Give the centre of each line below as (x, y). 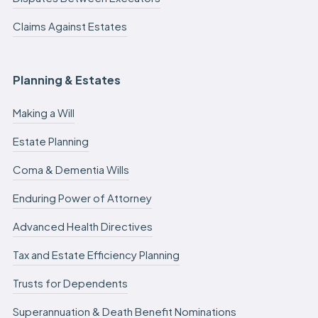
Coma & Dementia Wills (71, 169)
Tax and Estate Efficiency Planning (96, 254)
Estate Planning (50, 141)
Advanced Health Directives (82, 226)
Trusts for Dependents (70, 283)
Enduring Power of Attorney (82, 197)
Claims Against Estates (70, 26)
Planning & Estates (66, 79)
